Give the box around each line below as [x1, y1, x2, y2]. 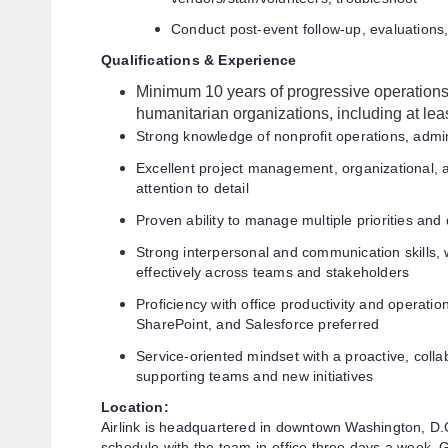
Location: [101, 399, 169, 415]
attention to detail [136, 180, 249, 196]
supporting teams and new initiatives [136, 368, 374, 384]
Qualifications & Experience [101, 52, 297, 68]
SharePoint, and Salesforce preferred [136, 316, 380, 332]
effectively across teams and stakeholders [136, 264, 410, 280]
